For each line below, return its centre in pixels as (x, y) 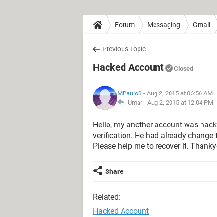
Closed (184, 69)
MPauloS (130, 93)
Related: (107, 197)
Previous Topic (124, 49)
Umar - (136, 102)
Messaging (164, 24)
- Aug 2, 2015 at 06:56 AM (177, 93)
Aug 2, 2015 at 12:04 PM (180, 102)
